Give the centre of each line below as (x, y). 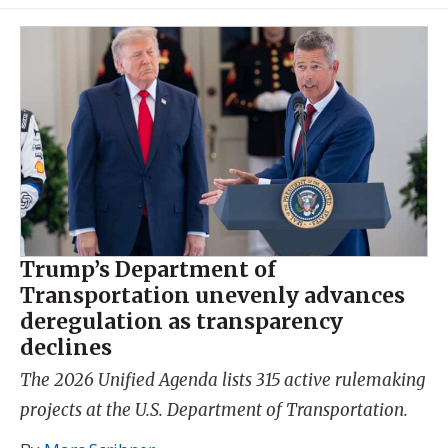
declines (66, 347)
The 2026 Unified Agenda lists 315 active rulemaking (222, 379)
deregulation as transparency (181, 321)
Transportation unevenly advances (212, 295)
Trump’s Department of (148, 269)
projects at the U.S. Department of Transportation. (214, 409)
